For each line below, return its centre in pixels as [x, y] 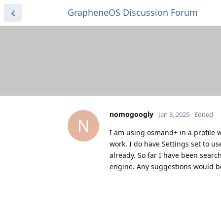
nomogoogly [131, 114]
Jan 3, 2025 [174, 114]
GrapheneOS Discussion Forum [133, 12]
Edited [204, 114]
